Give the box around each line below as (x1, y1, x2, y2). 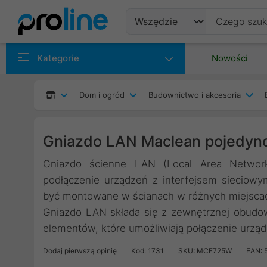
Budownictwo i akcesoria (148, 90, 241, 100)
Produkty (135, 43, 187, 57)
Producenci (135, 72, 200, 86)
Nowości (212, 52, 248, 64)
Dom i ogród (79, 90, 125, 100)
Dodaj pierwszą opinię (43, 246, 117, 255)
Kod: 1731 (131, 246, 164, 255)
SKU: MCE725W (178, 246, 232, 255)
